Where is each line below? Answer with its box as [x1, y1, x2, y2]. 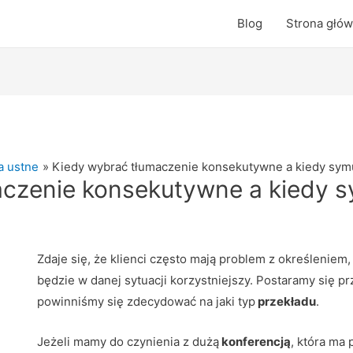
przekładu [255, 294, 316, 310]
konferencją [218, 334, 291, 350]
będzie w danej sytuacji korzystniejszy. [36, 273, 256, 288]
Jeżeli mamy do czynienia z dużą [36, 334, 219, 350]
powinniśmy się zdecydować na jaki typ [36, 294, 255, 310]
